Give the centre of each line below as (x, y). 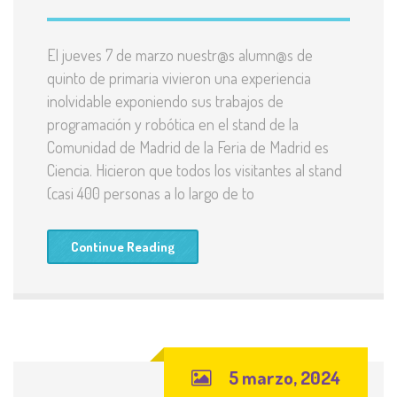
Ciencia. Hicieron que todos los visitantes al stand (195, 171)
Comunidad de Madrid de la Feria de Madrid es (188, 148)
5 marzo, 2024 (284, 378)
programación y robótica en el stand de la (173, 125)
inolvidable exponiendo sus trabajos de (165, 101)
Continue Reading (123, 247)
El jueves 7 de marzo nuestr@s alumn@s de (180, 55)
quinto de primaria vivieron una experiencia (179, 78)
